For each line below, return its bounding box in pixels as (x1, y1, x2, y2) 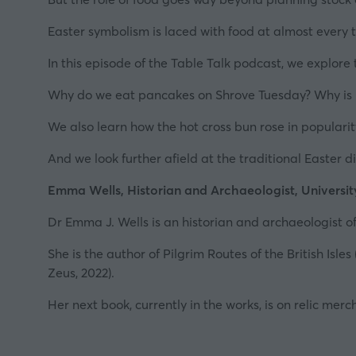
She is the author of (48, 245, 163, 261)
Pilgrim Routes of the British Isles (163, 245, 351, 261)
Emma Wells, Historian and (48, 181, 211, 198)
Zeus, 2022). (48, 264, 114, 281)
